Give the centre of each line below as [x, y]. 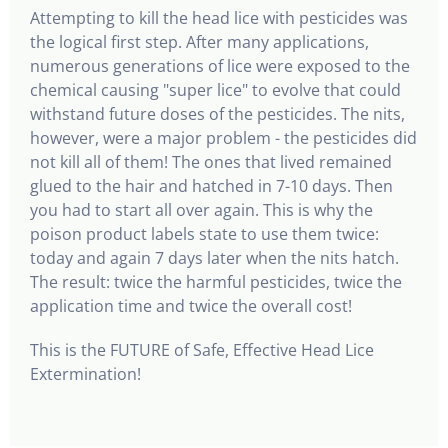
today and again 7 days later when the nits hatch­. [214, 258]
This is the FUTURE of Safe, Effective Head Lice [202, 350]
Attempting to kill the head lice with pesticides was [219, 18]
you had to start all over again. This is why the [201, 210]
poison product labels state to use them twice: [204, 234]
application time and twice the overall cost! [191, 306]
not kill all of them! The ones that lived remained [211, 162]
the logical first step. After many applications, [199, 42]
